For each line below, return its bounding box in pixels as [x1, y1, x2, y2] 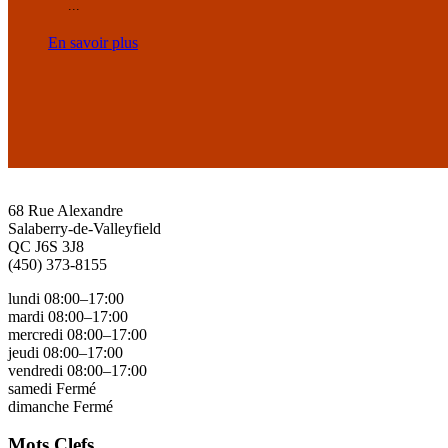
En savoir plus [48, 33, 138, 51]
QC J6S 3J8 [8, 237, 84, 255]
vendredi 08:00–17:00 [8, 361, 147, 379]
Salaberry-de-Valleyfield [8, 219, 161, 237]
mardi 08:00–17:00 [8, 307, 128, 325]
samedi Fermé [8, 379, 96, 397]
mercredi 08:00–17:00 [8, 325, 147, 343]
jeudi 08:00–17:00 [8, 343, 123, 361]
